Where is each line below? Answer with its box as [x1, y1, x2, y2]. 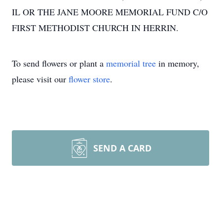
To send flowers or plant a [12, 57, 106, 69]
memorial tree [106, 57, 156, 69]
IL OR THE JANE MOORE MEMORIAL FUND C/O [12, 6, 208, 18]
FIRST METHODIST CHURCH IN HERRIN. [12, 22, 179, 34]
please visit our [12, 73, 69, 85]
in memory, [156, 57, 199, 69]
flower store [69, 73, 110, 85]
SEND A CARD [93, 142, 151, 154]
